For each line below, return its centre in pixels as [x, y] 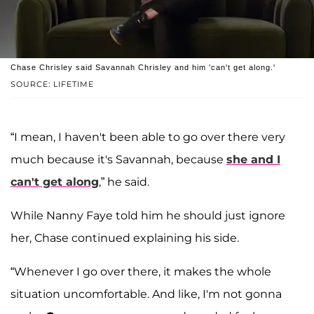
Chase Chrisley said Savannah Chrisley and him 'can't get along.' [143, 68]
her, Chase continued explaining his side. [125, 238]
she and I [253, 160]
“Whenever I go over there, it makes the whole [141, 272]
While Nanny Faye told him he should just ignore [148, 216]
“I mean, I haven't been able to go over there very [148, 137]
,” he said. [124, 182]
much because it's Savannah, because [118, 160]
